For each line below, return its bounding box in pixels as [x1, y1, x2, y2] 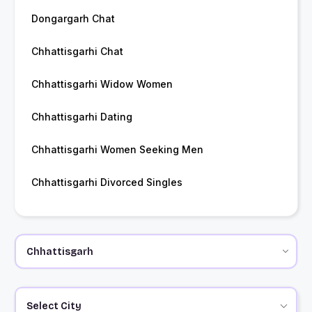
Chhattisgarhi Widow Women [31, 78, 173, 91]
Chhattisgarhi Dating [31, 111, 132, 123]
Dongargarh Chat [31, 13, 115, 25]
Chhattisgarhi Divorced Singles [31, 176, 182, 189]
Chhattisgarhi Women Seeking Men [31, 143, 203, 156]
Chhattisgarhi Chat [31, 45, 123, 58]
